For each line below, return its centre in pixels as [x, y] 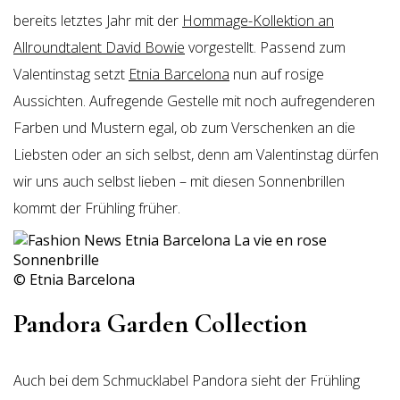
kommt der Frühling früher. [97, 208]
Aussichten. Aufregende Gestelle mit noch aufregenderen [194, 101]
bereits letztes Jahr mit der [98, 21]
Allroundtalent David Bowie [99, 47]
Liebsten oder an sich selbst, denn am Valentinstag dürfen [196, 154]
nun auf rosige [277, 74]
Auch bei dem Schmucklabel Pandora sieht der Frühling [187, 380]
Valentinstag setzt [71, 74]
